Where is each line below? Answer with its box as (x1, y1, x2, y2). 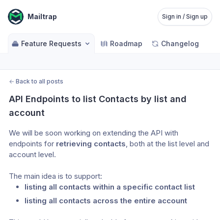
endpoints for (9, 139, 56, 148)
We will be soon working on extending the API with (9, 128, 178, 137)
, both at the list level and (126, 139, 209, 148)
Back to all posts (16, 78, 63, 85)
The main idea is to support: (9, 171, 102, 181)
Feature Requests (21, 39, 82, 48)
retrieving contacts (56, 139, 126, 148)
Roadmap (110, 39, 142, 48)
